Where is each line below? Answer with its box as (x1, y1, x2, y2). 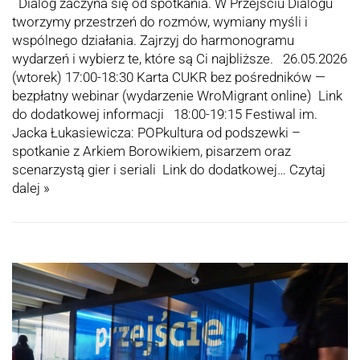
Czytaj (289, 162, 325, 178)
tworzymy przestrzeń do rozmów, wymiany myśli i (12, 14, 308, 31)
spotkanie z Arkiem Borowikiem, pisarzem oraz (12, 143, 291, 160)
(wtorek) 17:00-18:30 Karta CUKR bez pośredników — (12, 69, 325, 86)
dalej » (12, 180, 50, 197)
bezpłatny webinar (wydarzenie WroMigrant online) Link (12, 88, 342, 104)
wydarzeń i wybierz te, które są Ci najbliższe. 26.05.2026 (12, 51, 347, 67)
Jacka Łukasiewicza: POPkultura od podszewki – (12, 125, 301, 141)
